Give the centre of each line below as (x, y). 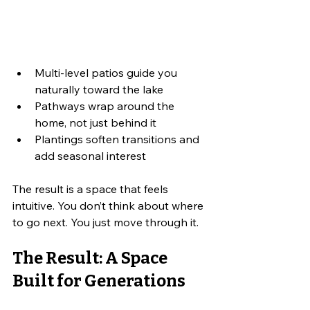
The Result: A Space (91, 258)
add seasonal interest (90, 156)
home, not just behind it (95, 123)
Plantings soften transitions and (118, 139)
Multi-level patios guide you (107, 73)
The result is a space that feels (92, 189)
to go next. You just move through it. (106, 222)
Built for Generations (99, 281)
